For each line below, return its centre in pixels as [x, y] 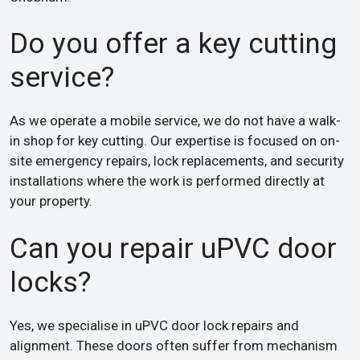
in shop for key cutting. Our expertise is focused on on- [175, 141]
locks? [50, 282]
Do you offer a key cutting [173, 44]
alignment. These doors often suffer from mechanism [174, 345]
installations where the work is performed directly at [167, 181]
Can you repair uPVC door [173, 248]
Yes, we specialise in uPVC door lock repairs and [154, 325]
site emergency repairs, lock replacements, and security [177, 161]
